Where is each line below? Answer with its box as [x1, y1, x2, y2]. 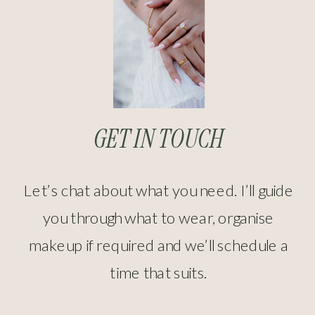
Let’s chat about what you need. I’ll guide [23, 180, 294, 199]
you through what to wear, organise [42, 207, 274, 226]
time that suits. [110, 262, 207, 282]
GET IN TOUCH [94, 122, 224, 156]
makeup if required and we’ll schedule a [28, 235, 289, 255]
